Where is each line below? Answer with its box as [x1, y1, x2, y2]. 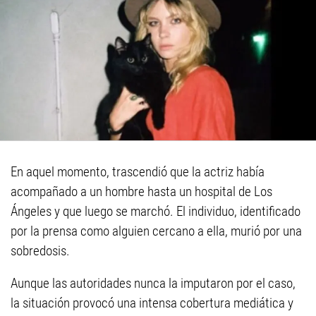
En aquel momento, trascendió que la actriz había [11, 163, 265, 180]
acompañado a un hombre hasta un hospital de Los [11, 183, 272, 200]
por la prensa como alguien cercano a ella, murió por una [11, 222, 302, 239]
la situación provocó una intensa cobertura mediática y [11, 294, 293, 311]
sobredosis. [11, 242, 70, 259]
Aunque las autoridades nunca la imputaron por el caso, [11, 274, 296, 291]
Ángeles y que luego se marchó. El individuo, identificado [11, 202, 300, 219]
